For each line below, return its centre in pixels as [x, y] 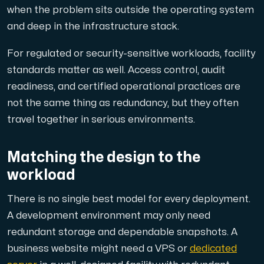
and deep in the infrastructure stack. [93, 27]
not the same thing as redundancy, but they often [123, 103]
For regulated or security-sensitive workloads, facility [131, 53]
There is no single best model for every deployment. [129, 199]
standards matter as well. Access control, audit [116, 70]
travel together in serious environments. [101, 119]
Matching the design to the [104, 158]
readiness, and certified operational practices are [124, 86]
